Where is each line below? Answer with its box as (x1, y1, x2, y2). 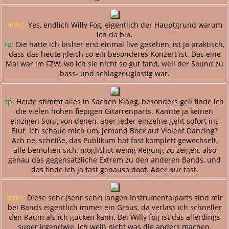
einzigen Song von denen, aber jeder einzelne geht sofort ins (10, 116, 219, 126)
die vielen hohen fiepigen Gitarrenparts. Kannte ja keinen (16, 106, 213, 116)
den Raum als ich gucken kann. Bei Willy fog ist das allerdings (9, 212, 220, 222)
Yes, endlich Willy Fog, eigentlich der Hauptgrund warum (26, 19, 222, 30)
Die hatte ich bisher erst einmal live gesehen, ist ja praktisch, (14, 39, 224, 49)
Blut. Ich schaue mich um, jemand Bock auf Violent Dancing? (11, 125, 218, 135)
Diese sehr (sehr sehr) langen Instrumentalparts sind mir (25, 192, 223, 202)
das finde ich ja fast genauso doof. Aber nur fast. (31, 164, 198, 174)
